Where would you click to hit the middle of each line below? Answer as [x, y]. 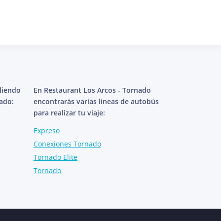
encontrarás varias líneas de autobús [96, 101]
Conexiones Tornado [67, 144]
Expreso [47, 130]
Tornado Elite [55, 157]
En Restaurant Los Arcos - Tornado [92, 90]
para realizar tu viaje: [69, 112]
